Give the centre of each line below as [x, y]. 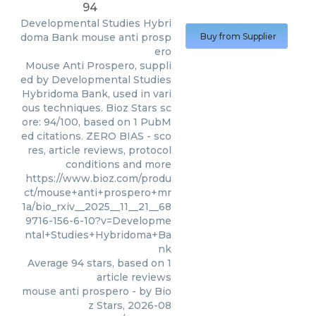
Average [49, 263]
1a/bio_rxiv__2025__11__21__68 [97, 207]
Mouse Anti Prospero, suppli [98, 66]
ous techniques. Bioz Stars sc [97, 108]
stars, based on [126, 263]
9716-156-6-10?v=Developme [98, 221]
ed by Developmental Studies [96, 80]
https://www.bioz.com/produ [98, 178]
